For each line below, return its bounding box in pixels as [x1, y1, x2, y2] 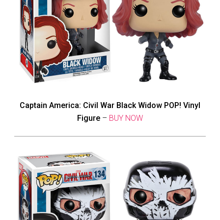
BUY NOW [109, 113, 143, 123]
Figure [77, 113, 100, 123]
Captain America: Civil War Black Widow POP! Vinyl [20, 101, 200, 110]
